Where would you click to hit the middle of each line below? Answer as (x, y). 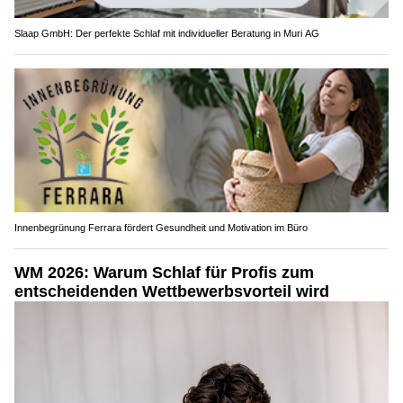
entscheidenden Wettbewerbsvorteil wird (172, 291)
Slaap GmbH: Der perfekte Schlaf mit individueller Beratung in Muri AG (167, 34)
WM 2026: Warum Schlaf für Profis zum (164, 272)
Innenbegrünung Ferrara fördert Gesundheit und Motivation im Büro (161, 227)
